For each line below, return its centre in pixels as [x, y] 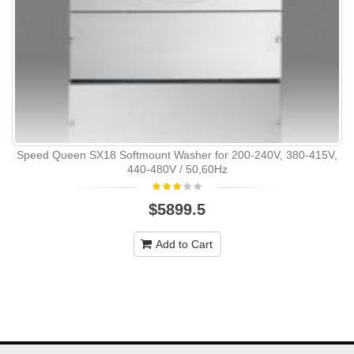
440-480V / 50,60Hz [177, 169]
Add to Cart [184, 244]
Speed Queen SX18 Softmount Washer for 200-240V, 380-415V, [177, 154]
